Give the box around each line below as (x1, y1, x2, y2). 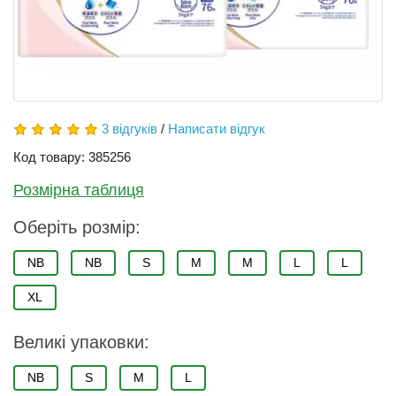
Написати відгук (168, 121, 265, 136)
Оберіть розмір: (13, 217, 141, 237)
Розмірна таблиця (13, 181, 144, 199)
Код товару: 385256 (13, 149, 131, 164)
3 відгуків (102, 121, 157, 136)
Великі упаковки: (13, 332, 149, 352)
